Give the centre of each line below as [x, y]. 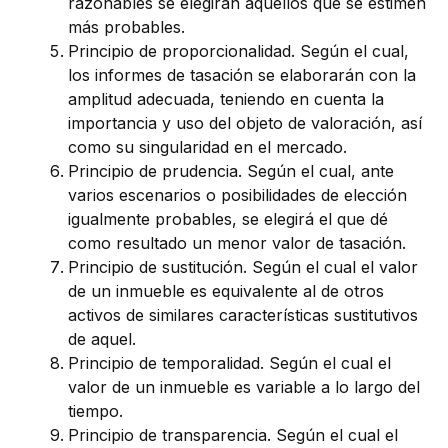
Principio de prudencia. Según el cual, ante [231, 171]
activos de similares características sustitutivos [243, 315]
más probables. [126, 27]
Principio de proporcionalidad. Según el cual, [238, 51]
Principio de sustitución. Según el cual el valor [243, 267]
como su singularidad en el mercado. [207, 147]
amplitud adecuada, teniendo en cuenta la [226, 99]
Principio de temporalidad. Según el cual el [229, 363]
